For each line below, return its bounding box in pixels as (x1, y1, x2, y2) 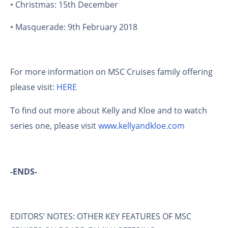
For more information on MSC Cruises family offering (10, 66, 213, 77)
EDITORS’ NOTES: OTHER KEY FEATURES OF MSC (10, 210, 191, 222)
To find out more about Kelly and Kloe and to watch (10, 104, 207, 116)
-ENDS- (10, 165, 37, 177)
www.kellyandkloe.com (98, 120, 185, 131)
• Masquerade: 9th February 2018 (10, 21, 137, 33)
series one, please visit (10, 120, 98, 131)
